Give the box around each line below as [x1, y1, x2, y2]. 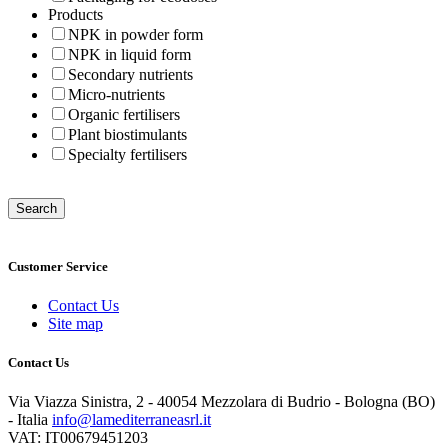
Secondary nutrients [68, 65, 193, 83]
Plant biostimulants [68, 125, 187, 143]
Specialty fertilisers [68, 145, 187, 163]
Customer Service [8, 258, 108, 274]
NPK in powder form [68, 25, 203, 43]
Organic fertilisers [68, 105, 180, 123]
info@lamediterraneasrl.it [52, 411, 211, 429]
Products [48, 5, 103, 23]
